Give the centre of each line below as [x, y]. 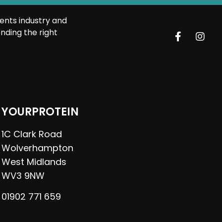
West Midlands [34, 162]
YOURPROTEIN [40, 111]
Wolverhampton [38, 148]
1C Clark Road [32, 134]
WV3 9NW [23, 175]
